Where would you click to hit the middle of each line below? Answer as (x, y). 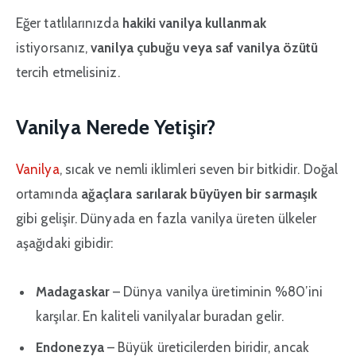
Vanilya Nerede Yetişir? (116, 127)
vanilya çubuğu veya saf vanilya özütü (205, 47)
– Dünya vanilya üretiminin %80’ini (216, 292)
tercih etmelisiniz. (68, 72)
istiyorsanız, (54, 47)
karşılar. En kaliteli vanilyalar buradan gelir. (160, 317)
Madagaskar (73, 292)
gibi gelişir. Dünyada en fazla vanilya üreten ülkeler (166, 219)
